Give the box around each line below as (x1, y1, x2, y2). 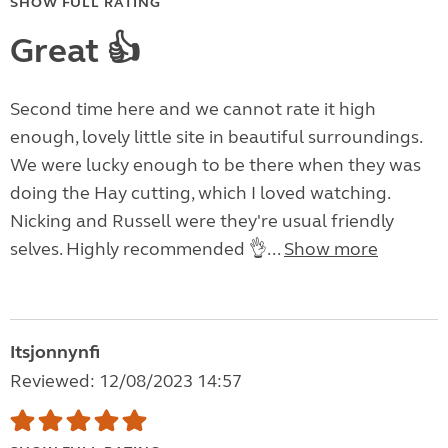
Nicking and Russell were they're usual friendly (10, 210, 394, 233)
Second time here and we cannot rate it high (10, 98, 376, 121)
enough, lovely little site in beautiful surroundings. (10, 126, 422, 149)
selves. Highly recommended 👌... (10, 238, 284, 261)
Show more (284, 238, 378, 261)
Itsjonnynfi (10, 341, 100, 364)
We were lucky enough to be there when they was (10, 154, 421, 177)
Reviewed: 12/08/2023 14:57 (10, 370, 242, 393)
